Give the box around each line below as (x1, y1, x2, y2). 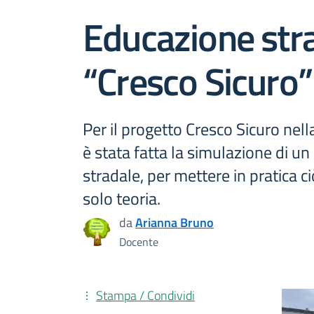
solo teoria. (83, 186, 161, 211)
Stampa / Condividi (96, 286, 195, 305)
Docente (119, 233, 158, 250)
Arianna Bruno (135, 213, 214, 232)
